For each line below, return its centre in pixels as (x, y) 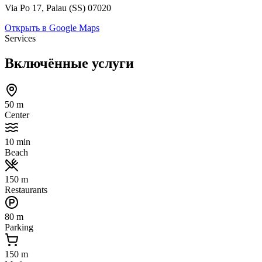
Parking (19, 227)
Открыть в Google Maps (52, 28)
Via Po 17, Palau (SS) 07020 (58, 8)
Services (20, 39)
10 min (18, 142)
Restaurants (26, 189)
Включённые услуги (69, 63)
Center (17, 115)
